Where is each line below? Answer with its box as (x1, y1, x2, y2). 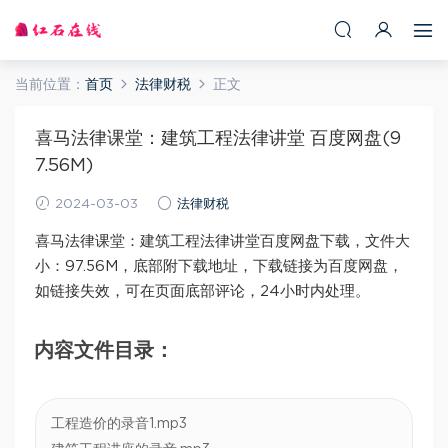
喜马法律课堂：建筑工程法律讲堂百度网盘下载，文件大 (35, 234, 410, 249)
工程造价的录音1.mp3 (51, 417, 187, 431)
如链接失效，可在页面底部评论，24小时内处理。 (35, 284, 370, 299)
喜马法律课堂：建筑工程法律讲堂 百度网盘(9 (35, 130, 401, 148)
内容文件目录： (34, 341, 174, 361)
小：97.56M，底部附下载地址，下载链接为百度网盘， (35, 259, 403, 274)
